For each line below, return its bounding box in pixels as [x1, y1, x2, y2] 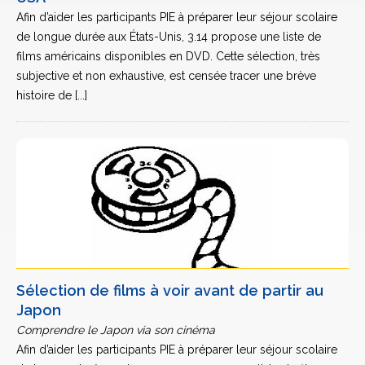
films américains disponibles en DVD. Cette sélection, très [16, 50, 320, 63]
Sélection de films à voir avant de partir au [16, 282, 323, 299]
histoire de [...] [16, 89, 87, 102]
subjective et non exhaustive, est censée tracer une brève [16, 69, 316, 82]
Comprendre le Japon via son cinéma [16, 323, 215, 336]
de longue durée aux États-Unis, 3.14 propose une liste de [16, 30, 321, 43]
